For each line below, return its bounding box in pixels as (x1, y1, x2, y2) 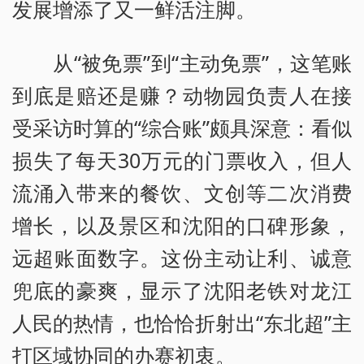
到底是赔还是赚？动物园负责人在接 (12, 80, 352, 109)
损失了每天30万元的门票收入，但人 (12, 145, 352, 174)
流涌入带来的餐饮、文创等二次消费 (12, 178, 352, 206)
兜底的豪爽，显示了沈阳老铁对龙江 (12, 275, 352, 304)
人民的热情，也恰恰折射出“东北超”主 (12, 308, 352, 336)
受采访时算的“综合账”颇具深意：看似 (12, 113, 352, 141)
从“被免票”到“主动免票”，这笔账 (53, 48, 352, 76)
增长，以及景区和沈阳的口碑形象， (12, 210, 352, 239)
